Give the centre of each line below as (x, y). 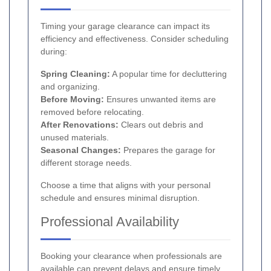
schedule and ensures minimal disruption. (120, 198)
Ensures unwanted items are (160, 100)
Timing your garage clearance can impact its (125, 26)
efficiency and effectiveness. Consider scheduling (135, 39)
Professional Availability (110, 222)
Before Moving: (72, 100)
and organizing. (70, 87)
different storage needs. (86, 163)
